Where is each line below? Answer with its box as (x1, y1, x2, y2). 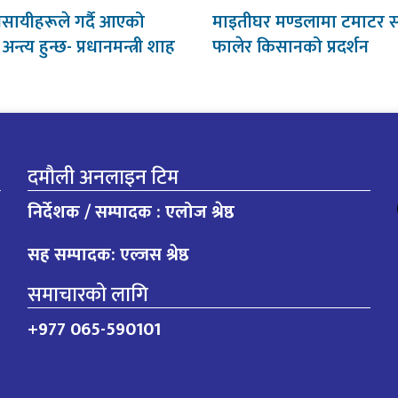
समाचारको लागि (27, 277, 148, 312)
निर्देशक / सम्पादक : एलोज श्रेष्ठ (27, 196, 235, 227)
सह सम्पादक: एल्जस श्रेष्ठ (27, 239, 189, 270)
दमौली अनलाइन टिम (27, 160, 179, 195)
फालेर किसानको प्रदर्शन (211, 31, 369, 62)
